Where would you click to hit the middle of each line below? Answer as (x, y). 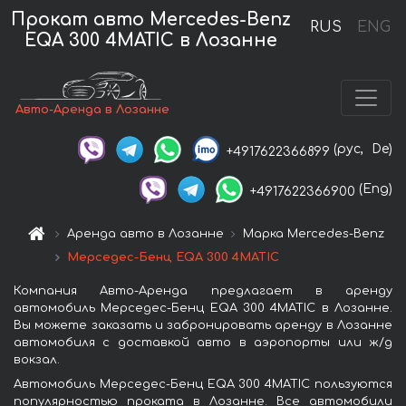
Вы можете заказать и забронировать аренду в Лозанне (203, 326)
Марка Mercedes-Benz (314, 234)
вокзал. (37, 360)
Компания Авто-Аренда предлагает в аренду (203, 291)
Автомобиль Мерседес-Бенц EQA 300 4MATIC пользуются (203, 385)
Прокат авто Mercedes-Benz (151, 19)
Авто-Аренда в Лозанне (93, 109)
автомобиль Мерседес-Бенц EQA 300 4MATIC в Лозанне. (203, 309)
